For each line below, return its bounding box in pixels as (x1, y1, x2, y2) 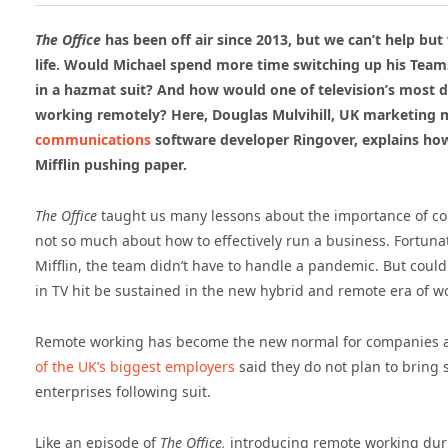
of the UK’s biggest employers (35, 357, 235, 377)
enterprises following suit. (35, 382, 211, 402)
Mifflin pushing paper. (35, 155, 187, 175)
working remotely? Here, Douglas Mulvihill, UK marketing (35, 105, 440, 125)
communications (35, 130, 151, 150)
